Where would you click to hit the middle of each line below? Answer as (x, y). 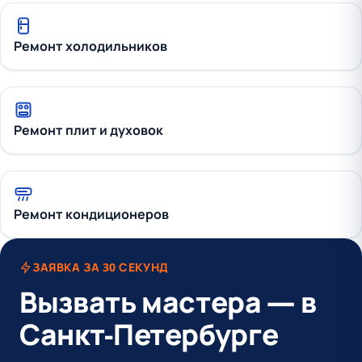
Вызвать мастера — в (168, 301)
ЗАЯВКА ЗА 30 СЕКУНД (101, 267)
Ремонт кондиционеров (91, 214)
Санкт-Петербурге (149, 334)
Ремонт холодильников (90, 46)
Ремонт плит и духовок (88, 130)
